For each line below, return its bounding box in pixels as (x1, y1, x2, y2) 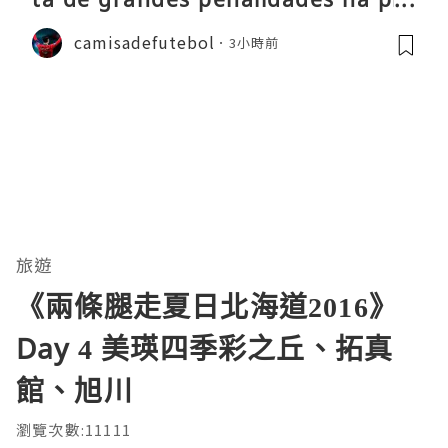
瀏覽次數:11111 (16, 418, 131, 440)
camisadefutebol (74, 30, 215, 55)
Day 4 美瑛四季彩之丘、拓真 (16, 328, 394, 367)
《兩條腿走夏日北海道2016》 (16, 286, 398, 325)
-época (32, 12, 108, 41)
